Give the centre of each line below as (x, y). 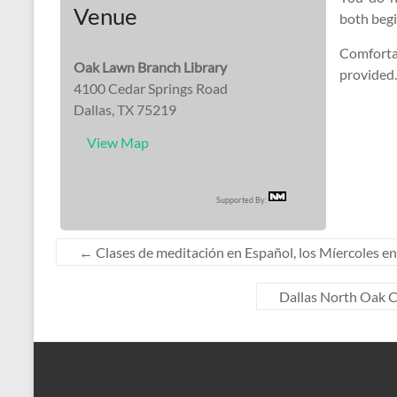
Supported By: (242, 200)
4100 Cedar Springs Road (151, 88)
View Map (118, 142)
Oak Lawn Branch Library (150, 67)
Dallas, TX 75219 (125, 109)
